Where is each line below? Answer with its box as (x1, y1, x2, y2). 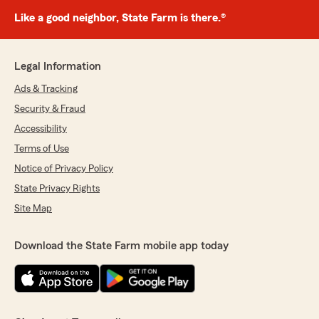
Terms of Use (14, 144, 69, 155)
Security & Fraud (14, 104, 85, 115)
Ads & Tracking (14, 84, 78, 95)
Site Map (14, 204, 52, 214)
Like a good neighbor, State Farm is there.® (14, 12, 226, 24)
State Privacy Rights (14, 184, 100, 194)
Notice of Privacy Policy (14, 164, 113, 174)
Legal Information (14, 61, 101, 73)
